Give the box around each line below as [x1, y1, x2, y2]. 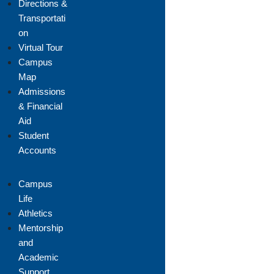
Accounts [18, 145, 56, 155]
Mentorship [18, 223, 63, 233]
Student [18, 130, 49, 141]
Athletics [18, 208, 53, 218]
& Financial [18, 101, 62, 111]
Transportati [18, 13, 65, 23]
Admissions [18, 86, 65, 97]
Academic [18, 252, 59, 262]
